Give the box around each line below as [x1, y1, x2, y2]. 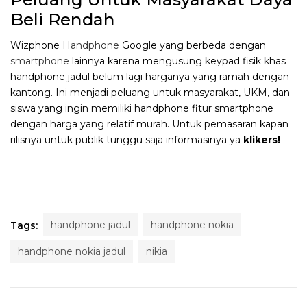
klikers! [243, 133, 280, 146]
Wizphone [10, 38, 62, 51]
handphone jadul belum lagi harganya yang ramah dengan [10, 70, 289, 83]
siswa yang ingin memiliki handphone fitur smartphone [10, 101, 273, 114]
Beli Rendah [10, 9, 115, 30]
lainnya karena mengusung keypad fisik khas [69, 54, 286, 67]
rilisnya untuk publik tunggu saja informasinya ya [10, 133, 243, 146]
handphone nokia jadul [18, 245, 125, 258]
